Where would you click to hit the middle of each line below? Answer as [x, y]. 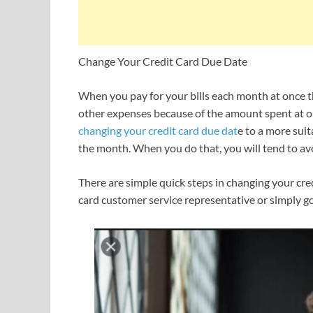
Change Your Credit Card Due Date [163, 61]
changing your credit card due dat [158, 131]
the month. [104, 148]
